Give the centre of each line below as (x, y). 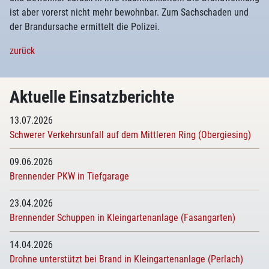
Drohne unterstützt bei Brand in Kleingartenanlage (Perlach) (126, 259)
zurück (22, 51)
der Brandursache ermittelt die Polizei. (85, 27)
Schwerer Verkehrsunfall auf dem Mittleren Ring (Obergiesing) (130, 135)
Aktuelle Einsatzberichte (92, 97)
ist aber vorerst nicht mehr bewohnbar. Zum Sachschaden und (129, 12)
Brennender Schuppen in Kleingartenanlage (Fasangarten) (122, 218)
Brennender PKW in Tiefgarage (69, 176)
